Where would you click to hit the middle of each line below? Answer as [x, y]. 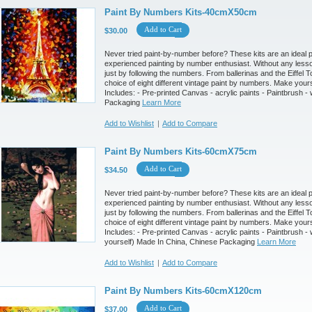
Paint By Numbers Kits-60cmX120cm [183, 290]
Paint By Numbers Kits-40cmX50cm [181, 12]
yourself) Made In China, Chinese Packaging [181, 241]
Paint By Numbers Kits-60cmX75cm [181, 151]
